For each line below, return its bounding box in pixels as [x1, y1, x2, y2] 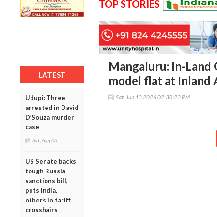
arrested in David [25, 103, 78, 111]
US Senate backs [25, 157, 76, 165]
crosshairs [25, 205, 58, 214]
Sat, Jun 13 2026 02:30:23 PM [115, 93, 190, 101]
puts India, [25, 186, 57, 194]
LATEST [38, 70, 66, 79]
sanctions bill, [25, 176, 68, 185]
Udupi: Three [25, 93, 65, 102]
